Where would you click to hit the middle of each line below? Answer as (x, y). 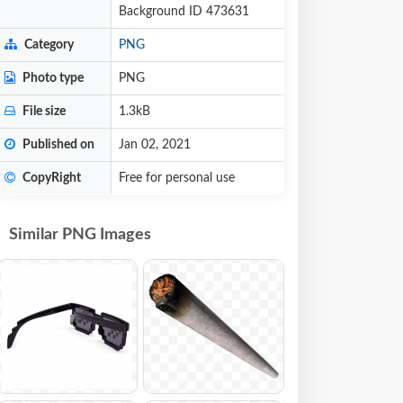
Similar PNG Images (80, 235)
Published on (57, 145)
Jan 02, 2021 (155, 145)
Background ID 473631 (184, 12)
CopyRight (50, 178)
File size (43, 112)
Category (48, 45)
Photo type (52, 78)
